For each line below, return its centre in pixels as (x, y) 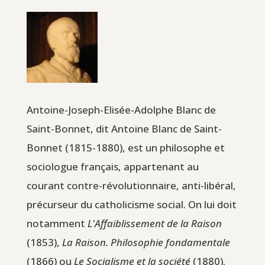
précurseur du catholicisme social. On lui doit (131, 204)
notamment (57, 223)
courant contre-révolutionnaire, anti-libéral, (131, 185)
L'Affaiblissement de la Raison (154, 223)
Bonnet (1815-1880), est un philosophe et (125, 147)
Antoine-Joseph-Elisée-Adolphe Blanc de (121, 109)
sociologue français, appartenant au (112, 166)
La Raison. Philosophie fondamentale (146, 242)
